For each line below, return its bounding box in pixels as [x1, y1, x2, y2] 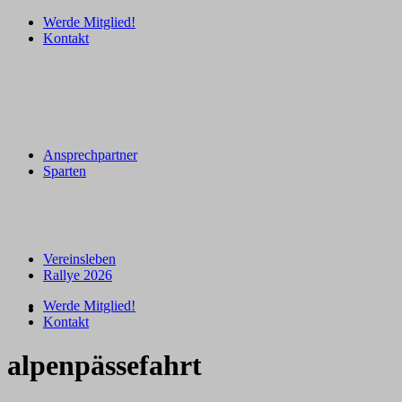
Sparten [43, 163, 86, 179]
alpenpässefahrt [7, 349, 202, 382]
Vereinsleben [43, 251, 116, 267]
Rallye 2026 [43, 267, 112, 283]
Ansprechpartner [43, 147, 137, 162]
